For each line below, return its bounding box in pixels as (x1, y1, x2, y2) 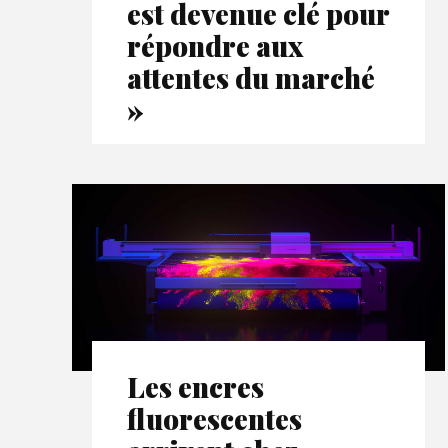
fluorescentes (127, 399, 302, 437)
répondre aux (127, 26, 303, 64)
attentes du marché (127, 58, 375, 96)
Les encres (127, 367, 264, 405)
